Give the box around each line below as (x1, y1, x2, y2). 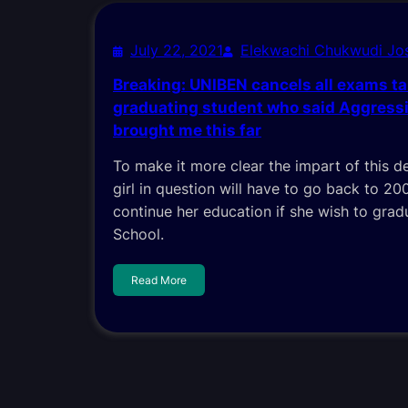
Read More (131, 272, 187, 287)
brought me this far (113, 121, 261, 140)
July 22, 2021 (130, 41, 223, 60)
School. (113, 225, 164, 244)
